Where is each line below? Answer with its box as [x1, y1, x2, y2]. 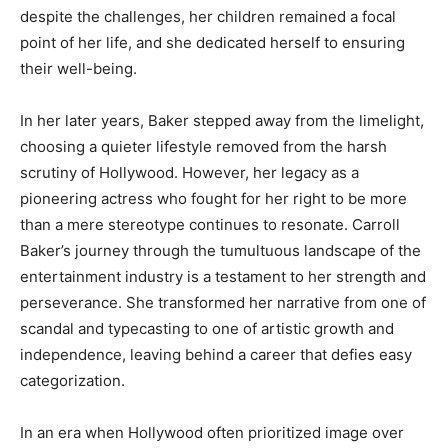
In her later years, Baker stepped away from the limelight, [20, 110, 424, 130]
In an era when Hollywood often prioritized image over [20, 422, 404, 442]
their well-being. [20, 58, 137, 78]
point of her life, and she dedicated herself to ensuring [20, 32, 405, 52]
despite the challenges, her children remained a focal [20, 6, 396, 26]
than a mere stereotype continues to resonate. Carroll [20, 214, 400, 234]
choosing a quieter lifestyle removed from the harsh [20, 136, 387, 156]
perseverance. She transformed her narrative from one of [20, 292, 426, 312]
